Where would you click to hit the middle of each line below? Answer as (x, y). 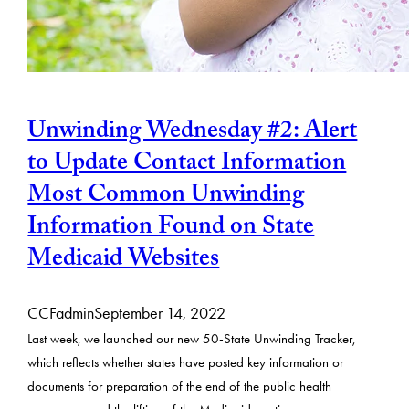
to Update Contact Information (187, 166)
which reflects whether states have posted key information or (186, 362)
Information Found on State (171, 230)
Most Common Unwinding (166, 198)
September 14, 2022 (160, 313)
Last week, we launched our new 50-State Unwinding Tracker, (192, 339)
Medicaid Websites (124, 262)
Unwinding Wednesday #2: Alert (193, 134)
